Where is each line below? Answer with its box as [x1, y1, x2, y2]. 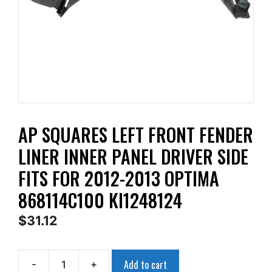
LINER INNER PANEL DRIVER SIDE [18, 143, 248, 170]
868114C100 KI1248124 [18, 186, 182, 214]
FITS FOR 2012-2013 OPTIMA [18, 165, 219, 192]
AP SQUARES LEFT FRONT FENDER [18, 121, 253, 148]
